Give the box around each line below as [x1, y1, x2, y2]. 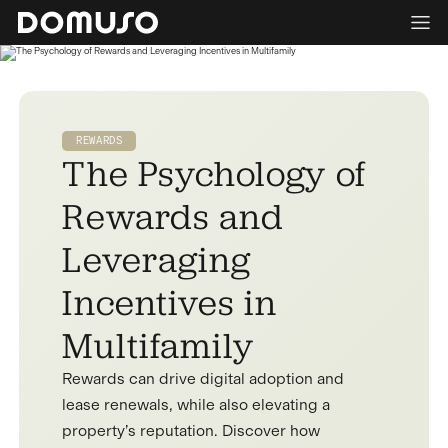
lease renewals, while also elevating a [62, 395, 331, 414]
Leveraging [62, 236, 252, 280]
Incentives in [62, 279, 278, 323]
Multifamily [62, 322, 255, 366]
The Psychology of [62, 150, 366, 194]
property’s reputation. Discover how [62, 421, 321, 440]
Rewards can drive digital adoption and [62, 369, 345, 388]
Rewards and [62, 193, 285, 237]
